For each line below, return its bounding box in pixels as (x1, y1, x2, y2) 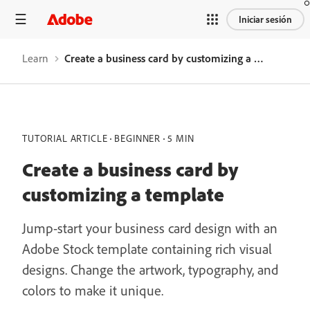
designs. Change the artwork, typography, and (22, 261, 278, 278)
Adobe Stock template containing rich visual (22, 240, 272, 257)
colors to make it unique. (22, 282, 163, 299)
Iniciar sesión (239, 12, 292, 26)
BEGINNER (114, 132, 161, 145)
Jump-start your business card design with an (22, 219, 277, 237)
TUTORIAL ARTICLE (22, 132, 108, 145)
